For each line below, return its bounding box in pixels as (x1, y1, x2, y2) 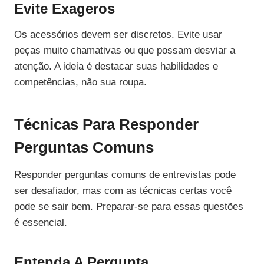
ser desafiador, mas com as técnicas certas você (14, 185, 232, 197)
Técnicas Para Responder (14, 115, 199, 134)
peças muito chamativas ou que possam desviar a (14, 45, 235, 57)
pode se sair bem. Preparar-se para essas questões (14, 201, 243, 213)
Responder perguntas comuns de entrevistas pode (14, 169, 236, 181)
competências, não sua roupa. (14, 77, 147, 88)
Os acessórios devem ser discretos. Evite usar (14, 29, 222, 41)
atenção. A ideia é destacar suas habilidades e (14, 61, 218, 72)
